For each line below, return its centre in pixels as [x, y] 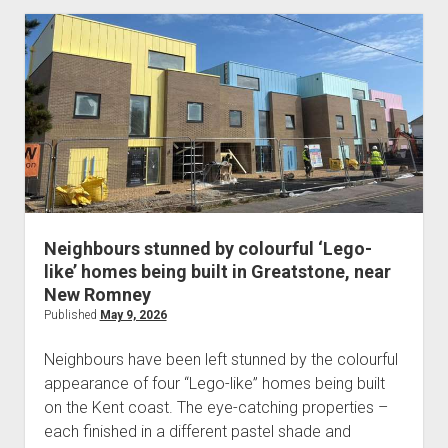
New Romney [97, 295]
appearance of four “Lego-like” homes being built [214, 384]
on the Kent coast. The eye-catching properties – [215, 408]
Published [71, 315]
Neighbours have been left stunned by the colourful [220, 360]
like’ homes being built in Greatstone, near [217, 272]
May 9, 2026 [133, 315]
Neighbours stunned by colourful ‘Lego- [207, 249]
